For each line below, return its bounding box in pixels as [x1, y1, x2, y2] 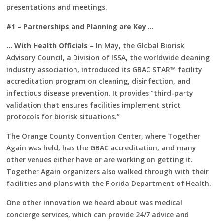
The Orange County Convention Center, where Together [6, 131, 201, 141]
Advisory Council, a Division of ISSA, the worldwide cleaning [6, 52, 210, 62]
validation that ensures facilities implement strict [6, 100, 181, 110]
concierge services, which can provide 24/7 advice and [6, 209, 189, 219]
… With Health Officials [6, 40, 88, 50]
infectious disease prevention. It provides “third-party [6, 88, 194, 98]
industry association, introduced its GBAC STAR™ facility [6, 64, 203, 74]
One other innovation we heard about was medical [6, 197, 183, 207]
